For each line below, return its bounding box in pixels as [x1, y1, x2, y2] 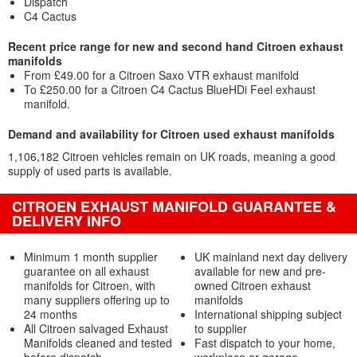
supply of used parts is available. [8, 163, 172, 178]
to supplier [194, 320, 247, 336]
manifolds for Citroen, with [24, 277, 155, 293]
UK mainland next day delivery [194, 249, 347, 265]
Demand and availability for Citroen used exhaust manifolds [8, 126, 335, 142]
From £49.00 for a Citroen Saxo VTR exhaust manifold [24, 67, 299, 83]
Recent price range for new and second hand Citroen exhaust [8, 38, 343, 54]
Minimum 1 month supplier [24, 249, 158, 265]
